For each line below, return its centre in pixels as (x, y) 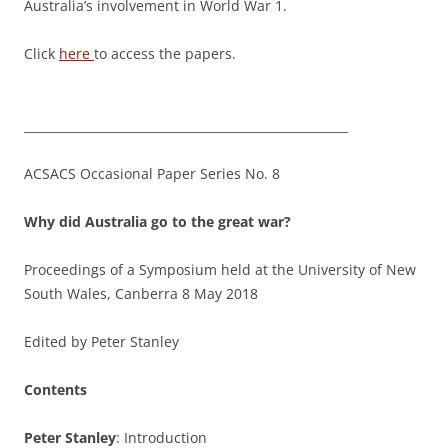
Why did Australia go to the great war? (157, 221)
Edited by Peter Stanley (101, 341)
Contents (55, 389)
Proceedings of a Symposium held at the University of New (220, 269)
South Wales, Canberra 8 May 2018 (141, 293)
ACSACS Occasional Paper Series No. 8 (152, 173)
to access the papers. (165, 53)
